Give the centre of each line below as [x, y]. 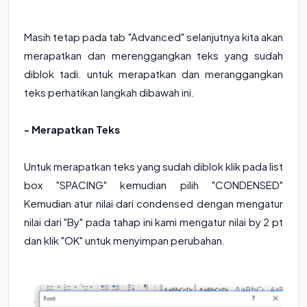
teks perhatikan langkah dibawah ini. [109, 92]
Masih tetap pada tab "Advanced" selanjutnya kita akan [153, 36]
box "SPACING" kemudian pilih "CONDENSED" [153, 184]
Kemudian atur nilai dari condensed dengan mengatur [153, 203]
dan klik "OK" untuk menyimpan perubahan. [125, 240]
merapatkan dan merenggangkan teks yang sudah [153, 55]
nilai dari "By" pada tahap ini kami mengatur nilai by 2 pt [153, 221]
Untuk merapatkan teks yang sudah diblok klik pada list [153, 166]
